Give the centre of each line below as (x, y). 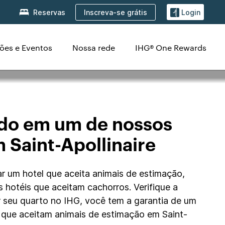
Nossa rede (94, 47)
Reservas (49, 13)
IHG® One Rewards (171, 47)
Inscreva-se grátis (116, 12)
